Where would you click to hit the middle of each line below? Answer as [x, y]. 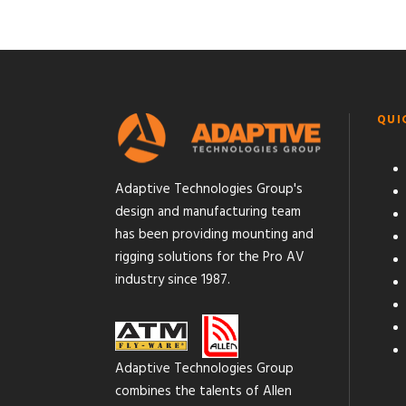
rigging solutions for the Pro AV [210, 258]
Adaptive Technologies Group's [209, 190]
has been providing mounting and [214, 235]
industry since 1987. [173, 280]
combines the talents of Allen [203, 391]
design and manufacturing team [208, 213]
